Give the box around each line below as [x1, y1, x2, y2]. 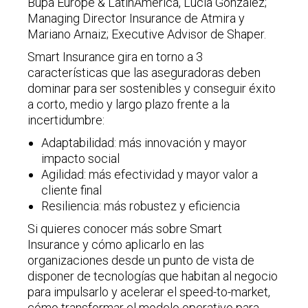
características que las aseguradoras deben [27, 65, 261, 80]
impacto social [41, 151, 120, 166]
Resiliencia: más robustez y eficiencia [41, 199, 241, 214]
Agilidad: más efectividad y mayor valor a [41, 167, 258, 182]
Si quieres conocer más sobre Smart [27, 221, 223, 236]
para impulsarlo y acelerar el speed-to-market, [27, 285, 271, 300]
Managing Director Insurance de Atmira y [27, 11, 245, 26]
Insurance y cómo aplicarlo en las [27, 237, 205, 252]
